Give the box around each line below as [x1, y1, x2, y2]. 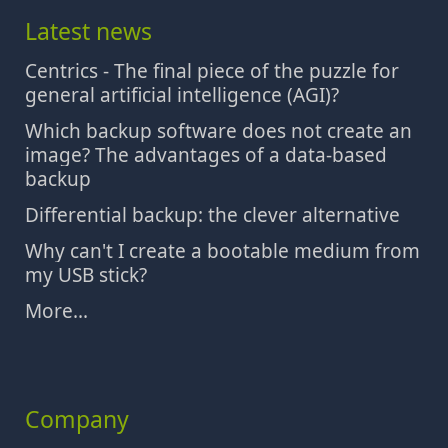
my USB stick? [25, 262, 147, 289]
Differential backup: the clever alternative [25, 202, 400, 229]
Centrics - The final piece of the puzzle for [25, 58, 399, 85]
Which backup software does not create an [25, 118, 412, 145]
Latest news [25, 15, 152, 48]
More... [25, 298, 88, 325]
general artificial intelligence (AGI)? [25, 82, 339, 109]
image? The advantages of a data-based [25, 142, 387, 169]
